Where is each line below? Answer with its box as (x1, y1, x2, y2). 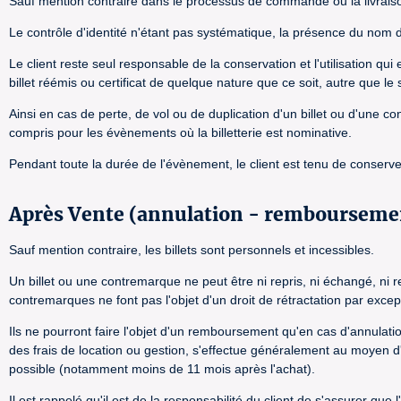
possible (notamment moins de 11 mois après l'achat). (9, 362, 315, 376)
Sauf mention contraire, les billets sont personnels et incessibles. (9, 243, 374, 257)
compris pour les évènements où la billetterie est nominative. (9, 125, 352, 140)
